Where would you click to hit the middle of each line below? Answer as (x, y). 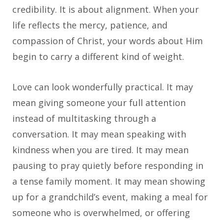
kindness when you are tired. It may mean (100, 150)
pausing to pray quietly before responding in (108, 166)
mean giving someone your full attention (99, 103)
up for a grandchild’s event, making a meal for (110, 197)
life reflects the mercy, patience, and (90, 25)
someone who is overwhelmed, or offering (101, 213)
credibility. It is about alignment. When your (106, 10)
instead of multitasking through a (84, 119)
